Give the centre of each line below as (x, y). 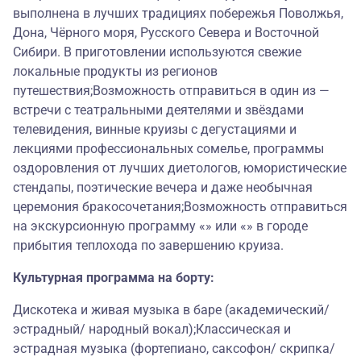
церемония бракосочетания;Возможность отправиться (180, 207)
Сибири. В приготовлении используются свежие (157, 52)
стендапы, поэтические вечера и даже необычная (163, 188)
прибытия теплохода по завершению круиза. (148, 246)
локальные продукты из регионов (115, 72)
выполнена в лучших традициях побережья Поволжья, (178, 14)
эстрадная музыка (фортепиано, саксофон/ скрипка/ (174, 349)
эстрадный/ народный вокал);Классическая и (152, 330)
